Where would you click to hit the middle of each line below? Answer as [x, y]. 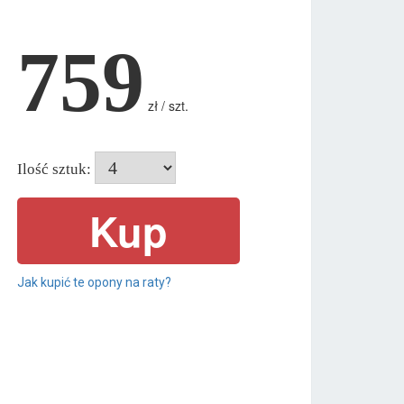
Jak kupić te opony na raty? [94, 282]
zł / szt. [168, 105]
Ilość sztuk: [54, 169]
